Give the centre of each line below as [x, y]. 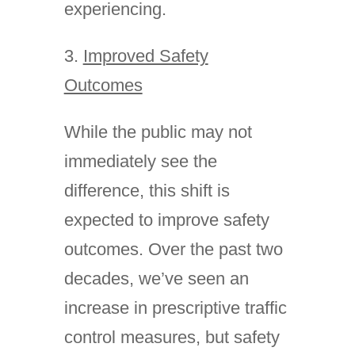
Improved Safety [145, 56]
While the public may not [158, 132]
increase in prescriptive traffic [175, 308]
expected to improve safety [166, 220]
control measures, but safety [172, 337]
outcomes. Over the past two [173, 249]
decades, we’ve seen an [156, 279]
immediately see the [140, 161]
